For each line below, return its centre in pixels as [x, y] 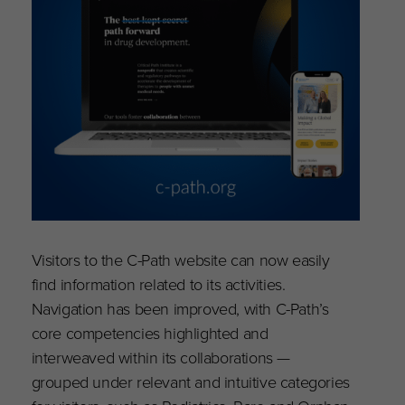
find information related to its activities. [158, 284]
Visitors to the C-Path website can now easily [180, 259]
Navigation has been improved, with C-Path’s [180, 308]
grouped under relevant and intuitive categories [190, 381]
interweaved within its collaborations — [161, 357]
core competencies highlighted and [150, 333]
